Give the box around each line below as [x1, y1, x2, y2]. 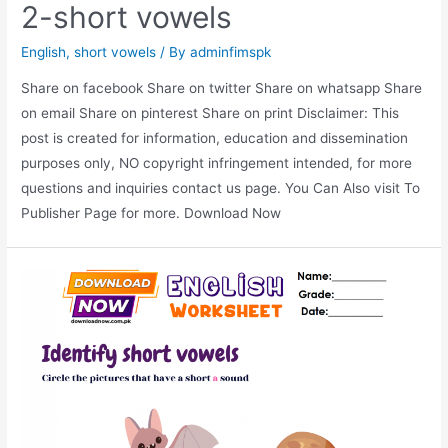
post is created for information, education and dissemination [21, 130, 409, 147]
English [21, 44, 67, 61]
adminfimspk [190, 44, 272, 61]
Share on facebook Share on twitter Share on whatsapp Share [21, 80, 423, 97]
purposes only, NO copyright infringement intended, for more [21, 155, 413, 172]
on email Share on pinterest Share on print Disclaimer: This [21, 105, 400, 122]
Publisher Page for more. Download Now [21, 205, 282, 222]
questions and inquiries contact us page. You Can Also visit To [21, 180, 421, 197]
